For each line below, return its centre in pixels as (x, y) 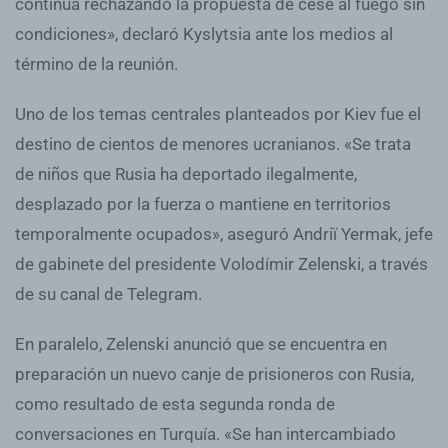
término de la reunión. (96, 63)
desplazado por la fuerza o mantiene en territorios (203, 203)
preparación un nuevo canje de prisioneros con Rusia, (214, 373)
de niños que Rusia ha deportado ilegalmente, (186, 173)
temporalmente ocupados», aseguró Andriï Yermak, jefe (224, 233)
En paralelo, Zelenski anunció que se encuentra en (201, 343)
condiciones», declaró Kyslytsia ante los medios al (204, 33)
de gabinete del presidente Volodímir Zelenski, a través (221, 263)
